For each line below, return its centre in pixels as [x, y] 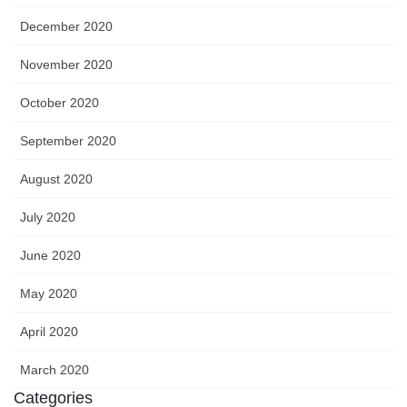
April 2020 [49, 332]
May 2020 [49, 294]
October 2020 [60, 103]
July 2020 [48, 218]
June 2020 [50, 256]
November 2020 [66, 65]
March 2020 [55, 370]
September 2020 [68, 141]
